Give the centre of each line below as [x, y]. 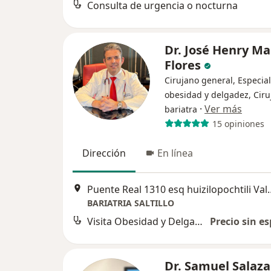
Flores [184, 65]
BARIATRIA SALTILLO [131, 203]
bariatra [181, 109]
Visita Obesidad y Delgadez [199, 221]
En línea [175, 153]
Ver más [223, 109]
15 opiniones [238, 123]
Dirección [104, 153]
